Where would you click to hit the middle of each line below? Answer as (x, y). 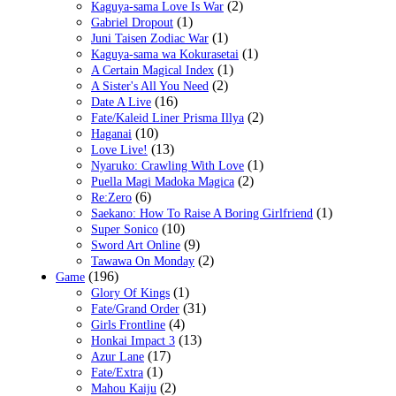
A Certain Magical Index (152, 71)
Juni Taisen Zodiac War (150, 39)
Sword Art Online (136, 246)
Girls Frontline (128, 325)
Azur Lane (118, 357)
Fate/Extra (117, 373)
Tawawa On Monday (143, 262)
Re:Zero (111, 198)
